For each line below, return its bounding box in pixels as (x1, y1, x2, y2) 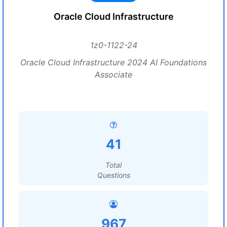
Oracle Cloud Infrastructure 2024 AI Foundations (20, 57, 207, 67)
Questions (97, 171, 130, 179)
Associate (95, 69, 132, 80)
